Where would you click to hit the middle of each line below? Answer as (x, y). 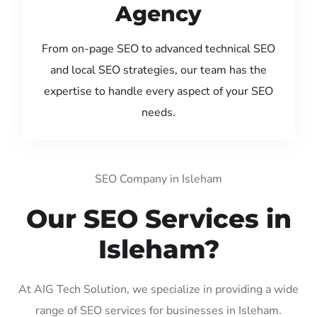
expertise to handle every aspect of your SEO (158, 91)
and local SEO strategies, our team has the (158, 70)
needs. (158, 112)
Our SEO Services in (158, 218)
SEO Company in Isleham (158, 179)
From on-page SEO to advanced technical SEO (158, 48)
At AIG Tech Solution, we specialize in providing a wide (158, 289)
